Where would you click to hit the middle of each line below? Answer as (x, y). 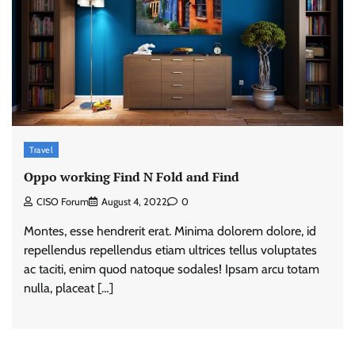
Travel (41, 150)
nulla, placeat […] (69, 288)
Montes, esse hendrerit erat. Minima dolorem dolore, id (170, 231)
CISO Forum (63, 202)
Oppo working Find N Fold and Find (132, 176)
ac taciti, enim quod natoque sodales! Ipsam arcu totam (172, 269)
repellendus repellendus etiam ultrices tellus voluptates (170, 250)
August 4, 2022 (134, 202)
